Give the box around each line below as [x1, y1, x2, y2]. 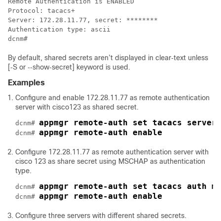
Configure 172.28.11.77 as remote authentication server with [15, 148, 209, 156]
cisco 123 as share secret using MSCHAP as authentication [15, 157, 205, 165]
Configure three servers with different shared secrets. [15, 212, 186, 220]
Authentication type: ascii [8, 26, 110, 33]
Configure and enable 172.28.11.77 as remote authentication [15, 94, 210, 102]
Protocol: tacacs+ [8, 7, 75, 14]
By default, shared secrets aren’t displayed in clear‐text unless [8, 54, 208, 62]
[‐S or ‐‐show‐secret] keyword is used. [8, 63, 130, 71]
